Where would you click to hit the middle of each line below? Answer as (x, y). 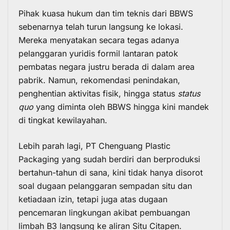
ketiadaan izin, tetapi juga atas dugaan (93, 199)
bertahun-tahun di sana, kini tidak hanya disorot (111, 172)
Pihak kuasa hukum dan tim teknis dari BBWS (106, 13)
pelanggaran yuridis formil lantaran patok (98, 53)
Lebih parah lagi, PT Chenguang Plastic (94, 146)
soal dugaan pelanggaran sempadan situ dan (105, 186)
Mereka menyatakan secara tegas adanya (99, 40)
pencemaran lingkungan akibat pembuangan (104, 212)
